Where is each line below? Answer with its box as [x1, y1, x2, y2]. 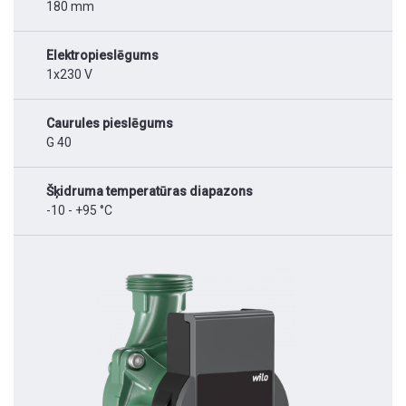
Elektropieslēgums [46, 48, 159, 63]
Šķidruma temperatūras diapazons [46, 184, 253, 199]
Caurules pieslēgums [46, 116, 173, 131]
